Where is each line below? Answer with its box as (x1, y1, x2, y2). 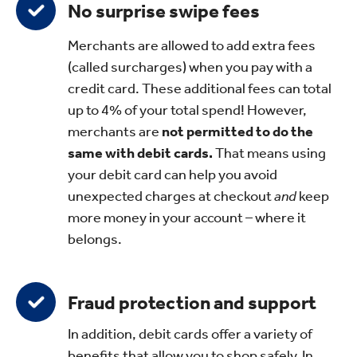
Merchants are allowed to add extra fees (68, 36, 316, 54)
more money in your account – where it (68, 208, 306, 226)
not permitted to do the (162, 122, 313, 140)
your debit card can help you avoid (68, 165, 277, 183)
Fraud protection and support (68, 291, 316, 314)
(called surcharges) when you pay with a (68, 57, 312, 76)
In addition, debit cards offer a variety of (68, 324, 312, 343)
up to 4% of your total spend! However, (68, 100, 307, 119)
